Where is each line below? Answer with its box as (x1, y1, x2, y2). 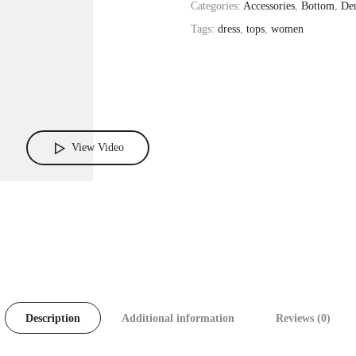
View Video (72, 141, 124, 153)
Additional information (122, 311, 234, 324)
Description (25, 311, 80, 324)
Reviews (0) (276, 311, 331, 324)
